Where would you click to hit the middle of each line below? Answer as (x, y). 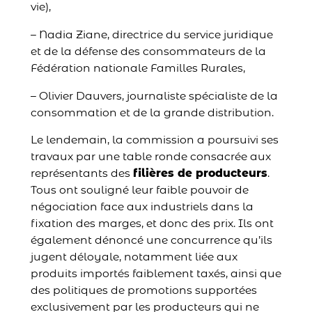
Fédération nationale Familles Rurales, (138, 68)
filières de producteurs (200, 173)
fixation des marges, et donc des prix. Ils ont (152, 224)
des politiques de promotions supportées (143, 290)
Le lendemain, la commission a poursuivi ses (154, 140)
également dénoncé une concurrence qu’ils (151, 240)
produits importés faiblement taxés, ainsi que (156, 274)
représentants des (81, 173)
